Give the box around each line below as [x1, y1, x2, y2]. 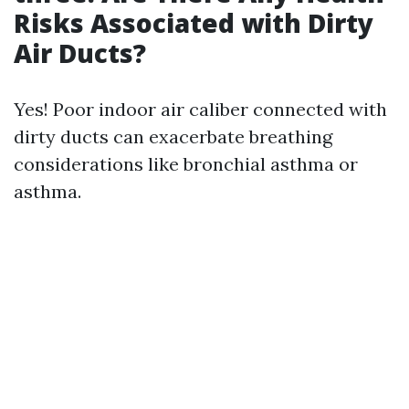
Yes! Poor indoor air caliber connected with [14, 98, 387, 121]
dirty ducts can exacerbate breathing [14, 125, 332, 149]
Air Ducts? [14, 36, 146, 71]
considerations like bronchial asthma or [14, 152, 358, 176]
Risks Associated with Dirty [14, 5, 373, 41]
